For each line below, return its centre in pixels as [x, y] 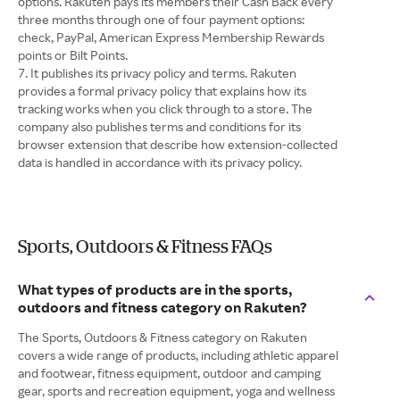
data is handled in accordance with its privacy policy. [160, 162]
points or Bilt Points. [73, 55]
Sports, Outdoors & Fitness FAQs [145, 246]
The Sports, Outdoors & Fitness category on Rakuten [162, 337]
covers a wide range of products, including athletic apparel [178, 355]
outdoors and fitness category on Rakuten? [162, 308]
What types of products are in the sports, [155, 290]
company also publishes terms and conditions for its [159, 127]
